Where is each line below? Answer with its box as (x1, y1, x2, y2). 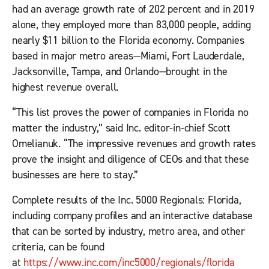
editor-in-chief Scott (141, 121, 231, 135)
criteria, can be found (12, 240, 104, 254)
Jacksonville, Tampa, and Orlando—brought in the (12, 65, 228, 79)
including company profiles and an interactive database (12, 209, 253, 223)
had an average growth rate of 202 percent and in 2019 (12, 2, 255, 16)
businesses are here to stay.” (12, 168, 139, 182)
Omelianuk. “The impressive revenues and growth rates (12, 137, 256, 151)
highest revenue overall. (12, 80, 119, 94)
